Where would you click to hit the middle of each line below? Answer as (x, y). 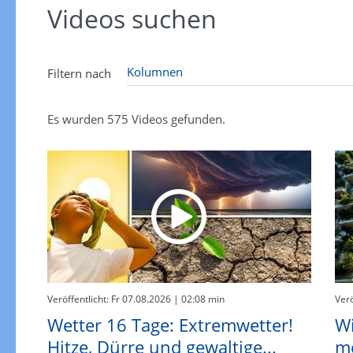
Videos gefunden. (176, 119)
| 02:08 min (197, 299)
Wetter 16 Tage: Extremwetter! (170, 325)
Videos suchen (132, 19)
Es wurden (77, 119)
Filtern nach (79, 74)
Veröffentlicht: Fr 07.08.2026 (109, 299)
